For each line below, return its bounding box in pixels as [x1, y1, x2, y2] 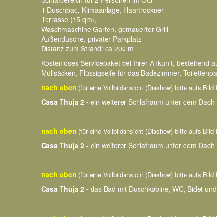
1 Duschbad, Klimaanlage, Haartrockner [41, 5, 164, 15]
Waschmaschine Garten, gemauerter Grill [41, 24, 168, 34]
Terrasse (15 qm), [41, 15, 96, 24]
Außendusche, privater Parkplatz [41, 34, 141, 44]
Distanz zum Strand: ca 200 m [41, 44, 134, 53]
